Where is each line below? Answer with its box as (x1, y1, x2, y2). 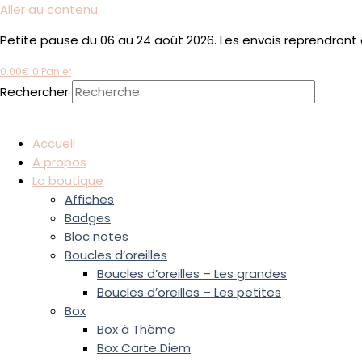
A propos (32, 154, 86, 170)
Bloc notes (65, 228, 128, 245)
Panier (41, 65, 71, 78)
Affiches (65, 191, 114, 208)
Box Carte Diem (97, 339, 191, 356)
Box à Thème (97, 321, 175, 338)
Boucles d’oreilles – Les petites (97, 284, 281, 301)
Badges (65, 209, 111, 226)
